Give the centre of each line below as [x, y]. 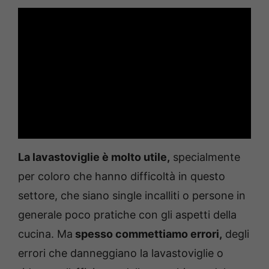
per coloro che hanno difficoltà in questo [122, 177]
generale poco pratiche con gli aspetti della [127, 215]
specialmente [205, 157]
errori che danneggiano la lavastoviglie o [121, 253]
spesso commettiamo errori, [147, 234]
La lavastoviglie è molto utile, [94, 157]
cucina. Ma [45, 234]
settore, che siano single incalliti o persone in [132, 196]
